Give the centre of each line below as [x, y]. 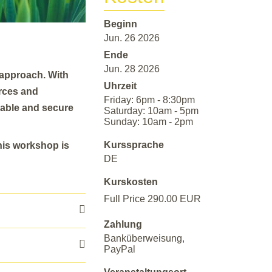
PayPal [120, 250]
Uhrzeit [120, 86]
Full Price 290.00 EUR [152, 199]
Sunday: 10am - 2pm [148, 122]
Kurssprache [134, 145]
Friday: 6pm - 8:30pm [149, 100]
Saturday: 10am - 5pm [151, 111]
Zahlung [123, 225]
